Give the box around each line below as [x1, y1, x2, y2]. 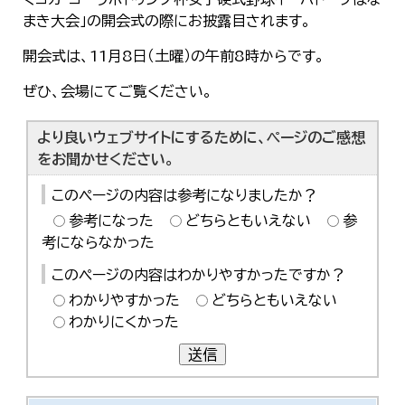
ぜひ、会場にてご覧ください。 [23, 83, 212, 99]
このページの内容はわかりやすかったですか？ [52, 267, 346, 282]
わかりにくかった [69, 314, 180, 329]
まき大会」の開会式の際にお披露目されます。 [23, 13, 311, 28]
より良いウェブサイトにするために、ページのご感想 [37, 129, 366, 145]
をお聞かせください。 [37, 151, 175, 166]
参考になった [69, 212, 155, 228]
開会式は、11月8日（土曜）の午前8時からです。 [23, 48, 325, 63]
